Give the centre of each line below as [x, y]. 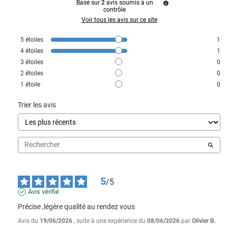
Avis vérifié [44, 191]
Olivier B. [204, 221]
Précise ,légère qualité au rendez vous [76, 206]
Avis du [29, 221]
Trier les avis [37, 105]
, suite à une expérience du [110, 221]
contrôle [115, 9]
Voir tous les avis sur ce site [119, 20]
